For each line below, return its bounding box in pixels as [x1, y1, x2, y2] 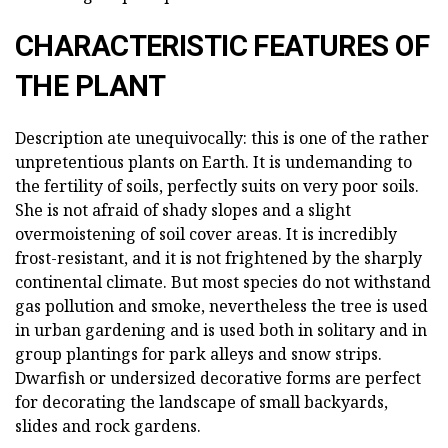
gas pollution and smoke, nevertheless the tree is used [15, 294, 428, 317]
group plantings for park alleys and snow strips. [15, 342, 382, 365]
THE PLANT [15, 68, 166, 103]
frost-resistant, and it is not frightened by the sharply [15, 246, 422, 269]
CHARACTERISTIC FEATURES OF [15, 28, 430, 63]
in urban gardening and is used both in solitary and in [15, 318, 427, 341]
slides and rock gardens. [15, 414, 201, 437]
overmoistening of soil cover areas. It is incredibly [15, 222, 397, 245]
